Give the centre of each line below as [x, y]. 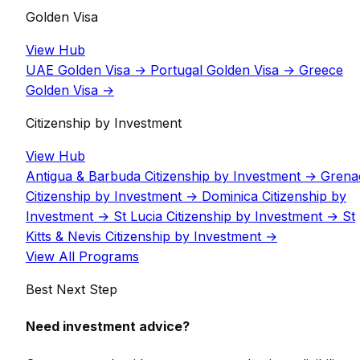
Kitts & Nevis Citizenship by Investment [143, 236]
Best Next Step [72, 289]
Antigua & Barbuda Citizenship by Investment [163, 176]
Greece [321, 70]
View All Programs [82, 256]
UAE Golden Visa [78, 70]
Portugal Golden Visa [215, 70]
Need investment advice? [108, 327]
